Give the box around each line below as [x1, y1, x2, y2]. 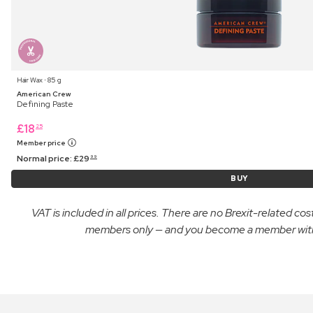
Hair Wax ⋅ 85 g [17, 75, 61, 85]
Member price [17, 138, 67, 147]
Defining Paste [17, 98, 73, 110]
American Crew [17, 89, 71, 99]
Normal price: [17, 152, 73, 164]
